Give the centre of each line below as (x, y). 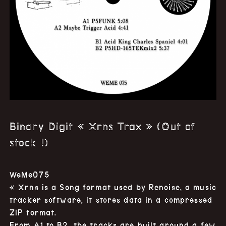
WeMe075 (29, 175)
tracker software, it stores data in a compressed (111, 200)
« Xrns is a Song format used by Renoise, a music (113, 187)
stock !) (29, 142)
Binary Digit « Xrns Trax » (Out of (103, 126)
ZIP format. (33, 212)
